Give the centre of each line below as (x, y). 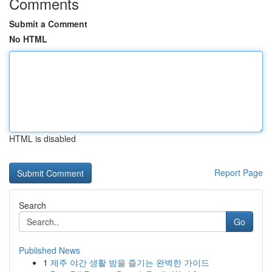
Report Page (239, 172)
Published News (49, 250)
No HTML (28, 39)
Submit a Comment (48, 24)
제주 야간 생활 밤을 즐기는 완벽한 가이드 (130, 262)
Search (32, 205)
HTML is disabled (42, 138)
